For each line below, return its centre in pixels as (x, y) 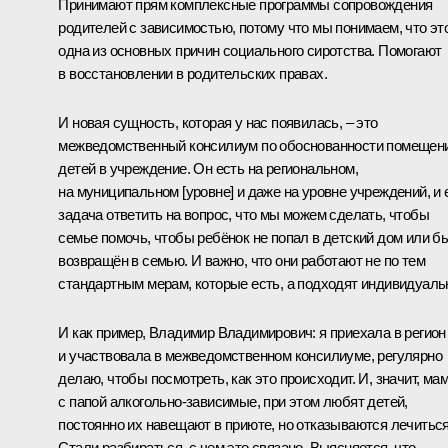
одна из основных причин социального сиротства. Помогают (250, 50)
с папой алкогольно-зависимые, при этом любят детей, (233, 401)
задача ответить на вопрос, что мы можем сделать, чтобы (243, 214)
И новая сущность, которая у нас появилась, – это (218, 122)
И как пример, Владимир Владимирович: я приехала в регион (252, 332)
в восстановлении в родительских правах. (192, 73)
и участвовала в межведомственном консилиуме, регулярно (250, 355)
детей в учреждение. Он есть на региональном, (208, 168)
